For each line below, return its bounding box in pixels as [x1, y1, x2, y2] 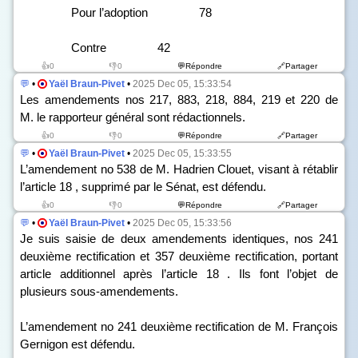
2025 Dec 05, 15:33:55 [133, 148, 232, 159]
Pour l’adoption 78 [20, 6, 212, 19]
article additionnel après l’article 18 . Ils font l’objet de [20, 267, 338, 280]
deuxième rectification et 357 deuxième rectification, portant [20, 249, 338, 263]
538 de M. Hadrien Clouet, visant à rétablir [113, 162, 339, 176]
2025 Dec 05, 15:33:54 [133, 78, 232, 89]
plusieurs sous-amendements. [20, 284, 178, 298]
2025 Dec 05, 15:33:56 [133, 217, 232, 229]
